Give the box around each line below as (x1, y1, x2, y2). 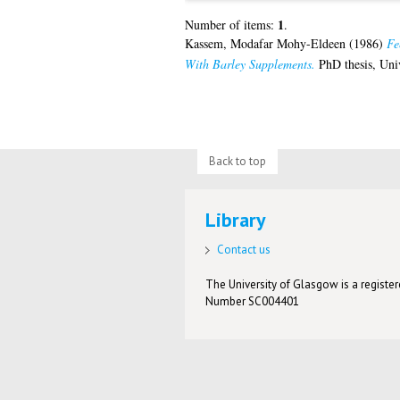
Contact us (217, 242, 271, 258)
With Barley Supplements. (184, 55, 315, 73)
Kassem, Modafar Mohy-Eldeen (184, 35, 346, 53)
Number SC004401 (205, 294, 300, 310)
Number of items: (184, 16, 278, 34)
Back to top (208, 153, 266, 169)
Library (205, 207, 267, 233)
